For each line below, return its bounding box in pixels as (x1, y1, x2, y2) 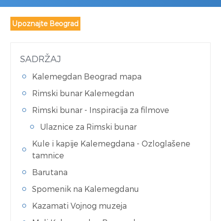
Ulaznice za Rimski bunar (40, 122, 137, 131)
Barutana (32, 167, 70, 177)
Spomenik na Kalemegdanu (32, 184, 139, 193)
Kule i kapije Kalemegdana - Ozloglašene (32, 139, 190, 148)
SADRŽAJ (20, 53, 61, 64)
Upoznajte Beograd (12, 19, 78, 28)
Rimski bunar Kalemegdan (32, 88, 134, 98)
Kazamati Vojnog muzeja (32, 201, 127, 210)
